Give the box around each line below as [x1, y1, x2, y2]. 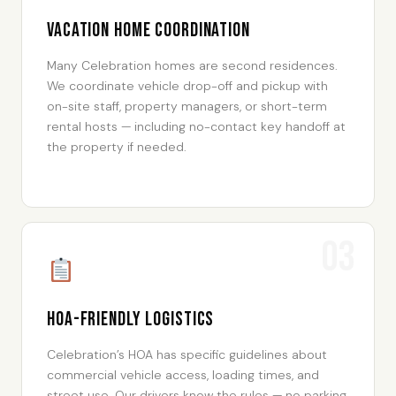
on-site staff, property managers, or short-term [47, 97, 327, 114]
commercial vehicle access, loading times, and [47, 367, 319, 383]
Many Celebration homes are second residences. [47, 57, 338, 73]
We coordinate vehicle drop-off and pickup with [47, 77, 328, 94]
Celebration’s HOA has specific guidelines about [47, 346, 327, 362]
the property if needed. [47, 138, 187, 155]
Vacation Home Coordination [47, 18, 250, 42]
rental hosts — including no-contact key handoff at [47, 118, 346, 134]
